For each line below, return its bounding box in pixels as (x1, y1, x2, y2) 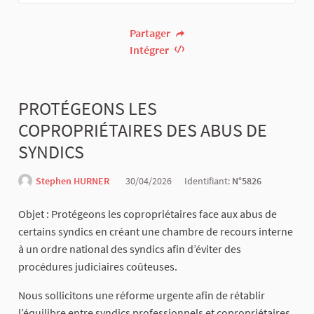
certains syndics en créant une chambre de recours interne (18, 224, 293, 239)
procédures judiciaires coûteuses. (18, 259, 177, 274)
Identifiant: (184, 175, 232, 188)
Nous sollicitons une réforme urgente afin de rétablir (18, 288, 265, 303)
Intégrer (130, 43, 172, 57)
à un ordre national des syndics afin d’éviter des (18, 242, 241, 257)
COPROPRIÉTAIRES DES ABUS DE (18, 118, 267, 142)
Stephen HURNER (36, 175, 109, 188)
